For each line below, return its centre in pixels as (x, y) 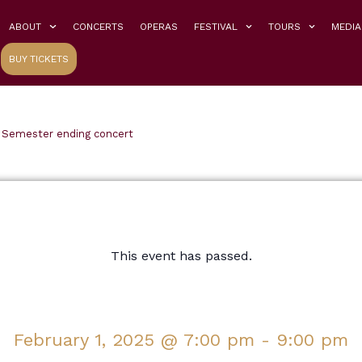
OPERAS (158, 27)
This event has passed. (181, 256)
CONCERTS (98, 27)
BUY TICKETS (39, 59)
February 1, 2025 (84, 340)
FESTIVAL (215, 27)
